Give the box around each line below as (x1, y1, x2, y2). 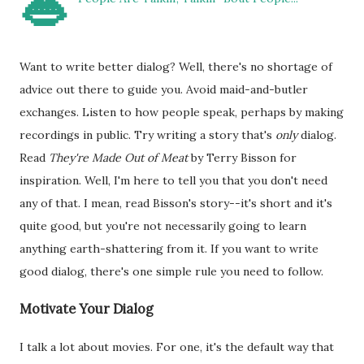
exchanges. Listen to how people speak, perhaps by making (19, 105, 344, 119)
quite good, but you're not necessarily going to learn (19, 219, 306, 233)
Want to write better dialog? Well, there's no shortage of (19, 59, 332, 74)
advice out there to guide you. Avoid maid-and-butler (19, 82, 308, 97)
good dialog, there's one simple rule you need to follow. (19, 264, 323, 279)
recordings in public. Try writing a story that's (19, 128, 275, 142)
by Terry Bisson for (188, 150, 297, 165)
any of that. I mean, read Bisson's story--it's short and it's (19, 196, 332, 210)
